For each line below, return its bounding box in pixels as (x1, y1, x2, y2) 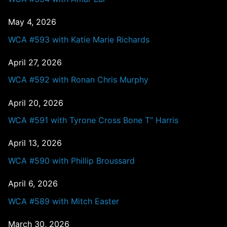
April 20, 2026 (8, 97, 63, 108)
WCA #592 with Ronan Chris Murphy (8, 74, 148, 85)
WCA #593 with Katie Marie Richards (8, 34, 149, 45)
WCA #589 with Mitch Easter (8, 196, 119, 206)
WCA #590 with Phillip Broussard (8, 155, 135, 166)
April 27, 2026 (8, 57, 62, 67)
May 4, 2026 (8, 17, 56, 27)
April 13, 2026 (8, 138, 62, 148)
